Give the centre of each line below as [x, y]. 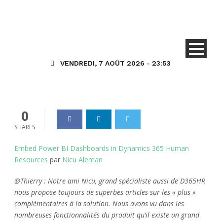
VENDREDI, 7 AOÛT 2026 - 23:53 [115, 63]
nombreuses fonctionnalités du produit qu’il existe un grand [107, 215]
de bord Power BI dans [89, 33]
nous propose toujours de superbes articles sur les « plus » [105, 192]
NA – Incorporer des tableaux [110, 17]
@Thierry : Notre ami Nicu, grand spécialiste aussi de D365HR [110, 181]
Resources [31, 160]
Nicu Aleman [82, 160]
